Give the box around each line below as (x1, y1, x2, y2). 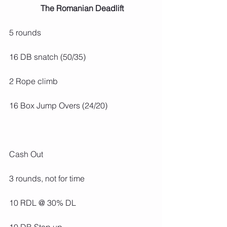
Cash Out (9, 149, 43, 160)
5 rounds (9, 27, 41, 38)
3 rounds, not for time (9, 173, 85, 184)
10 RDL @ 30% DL (9, 198, 76, 208)
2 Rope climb (9, 76, 58, 87)
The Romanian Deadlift (41, 3, 124, 14)
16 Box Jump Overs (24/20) (9, 100, 107, 111)
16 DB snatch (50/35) (9, 52, 86, 62)
